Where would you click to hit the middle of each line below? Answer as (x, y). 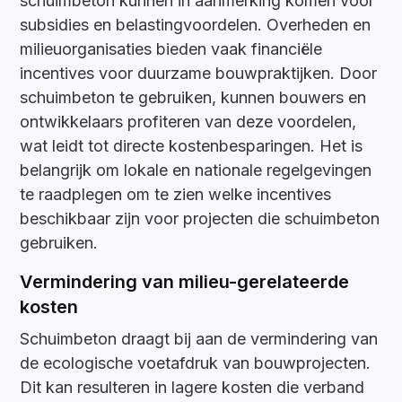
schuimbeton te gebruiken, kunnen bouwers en (193, 98)
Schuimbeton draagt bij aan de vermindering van (199, 339)
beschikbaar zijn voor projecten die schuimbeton (200, 219)
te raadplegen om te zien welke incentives (176, 195)
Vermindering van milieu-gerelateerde (185, 282)
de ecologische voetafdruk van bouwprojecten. (196, 363)
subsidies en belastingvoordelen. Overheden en (196, 25)
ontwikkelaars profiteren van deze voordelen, (188, 122)
